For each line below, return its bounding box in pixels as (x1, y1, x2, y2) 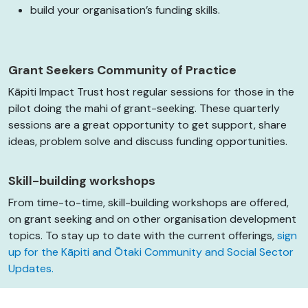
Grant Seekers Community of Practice (8, 62, 236, 79)
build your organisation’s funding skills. (30, 3, 220, 18)
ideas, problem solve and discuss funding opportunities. (8, 134, 287, 149)
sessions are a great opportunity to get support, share (8, 118, 287, 133)
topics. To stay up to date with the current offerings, (8, 228, 277, 243)
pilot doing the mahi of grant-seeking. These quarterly (8, 101, 280, 116)
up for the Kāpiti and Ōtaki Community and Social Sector (8, 245, 294, 260)
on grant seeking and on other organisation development (8, 212, 296, 227)
